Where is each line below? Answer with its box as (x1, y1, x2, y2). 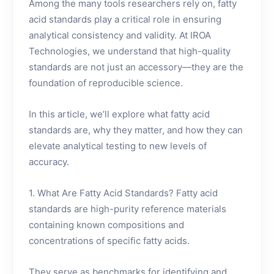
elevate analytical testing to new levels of (29, 139, 207, 152)
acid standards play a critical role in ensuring (29, 13, 221, 25)
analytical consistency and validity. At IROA (29, 29, 211, 41)
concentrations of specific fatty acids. (29, 234, 190, 246)
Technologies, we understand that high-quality (29, 45, 231, 57)
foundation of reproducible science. (29, 76, 183, 89)
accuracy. (29, 155, 69, 168)
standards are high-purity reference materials (29, 202, 226, 215)
